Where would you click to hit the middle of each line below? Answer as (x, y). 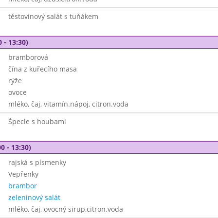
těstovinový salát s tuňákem (53, 16)
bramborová (28, 57)
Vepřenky (23, 174)
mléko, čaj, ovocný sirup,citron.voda (65, 209)
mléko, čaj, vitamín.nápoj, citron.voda (68, 104)
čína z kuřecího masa (42, 69)
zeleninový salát (34, 197)
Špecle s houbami (37, 121)
